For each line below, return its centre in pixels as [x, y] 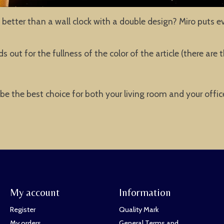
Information [145, 192]
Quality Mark [138, 210]
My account [34, 192]
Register [22, 210]
